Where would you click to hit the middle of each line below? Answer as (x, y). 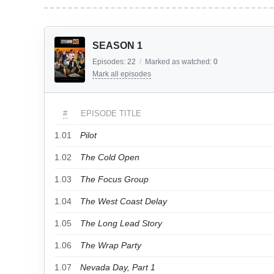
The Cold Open (110, 157)
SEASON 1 (117, 46)
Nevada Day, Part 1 (118, 267)
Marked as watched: (179, 62)
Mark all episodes (122, 74)
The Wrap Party (111, 245)
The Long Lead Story (121, 223)
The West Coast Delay (124, 201)
